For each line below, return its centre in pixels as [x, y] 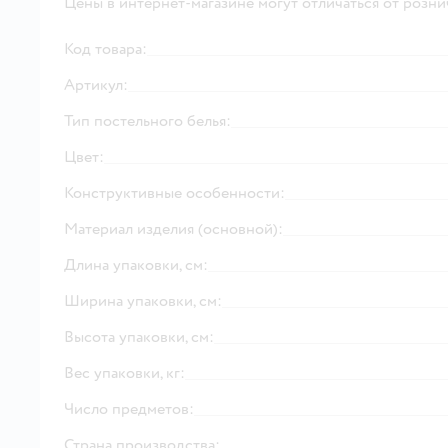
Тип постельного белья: [147, 120]
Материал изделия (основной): [173, 228]
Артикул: [96, 84]
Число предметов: [129, 408]
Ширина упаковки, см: [143, 300]
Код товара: [105, 48]
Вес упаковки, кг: [124, 372]
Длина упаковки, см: [136, 264]
